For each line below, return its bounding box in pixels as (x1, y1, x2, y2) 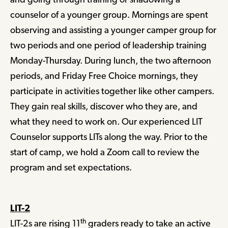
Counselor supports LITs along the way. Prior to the (10, 131, 208, 142)
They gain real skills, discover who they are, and (10, 101, 197, 112)
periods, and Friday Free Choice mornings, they (10, 70, 198, 81)
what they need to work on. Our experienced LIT (10, 116, 203, 127)
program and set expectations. (10, 162, 132, 173)
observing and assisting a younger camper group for (10, 24, 216, 36)
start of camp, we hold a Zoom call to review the (10, 147, 199, 158)
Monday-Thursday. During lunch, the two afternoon (10, 55, 211, 66)
